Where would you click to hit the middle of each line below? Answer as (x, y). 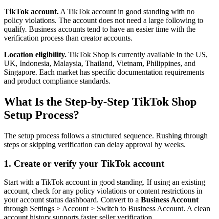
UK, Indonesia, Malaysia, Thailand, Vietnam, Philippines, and (100, 64)
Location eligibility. (35, 55)
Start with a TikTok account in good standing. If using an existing (105, 182)
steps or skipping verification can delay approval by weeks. (95, 144)
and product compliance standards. (57, 81)
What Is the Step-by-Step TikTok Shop (100, 101)
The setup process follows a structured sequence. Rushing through (106, 135)
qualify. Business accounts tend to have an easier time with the (100, 29)
